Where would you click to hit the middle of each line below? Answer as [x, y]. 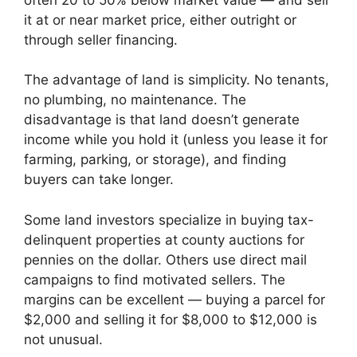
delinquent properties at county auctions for [164, 239]
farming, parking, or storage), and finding [155, 160]
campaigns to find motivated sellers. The [155, 279]
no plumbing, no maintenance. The [135, 100]
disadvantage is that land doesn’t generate [162, 120]
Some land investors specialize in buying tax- [169, 220]
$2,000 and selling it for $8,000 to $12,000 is [171, 319]
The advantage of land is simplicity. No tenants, [177, 80]
